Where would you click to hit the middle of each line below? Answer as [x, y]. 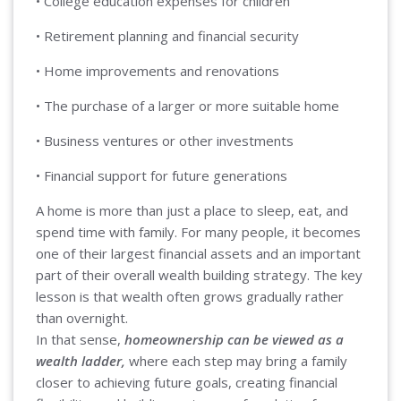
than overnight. [82, 318]
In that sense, [80, 340]
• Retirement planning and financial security [167, 36]
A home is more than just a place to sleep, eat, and [192, 211]
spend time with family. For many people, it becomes [198, 232]
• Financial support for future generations [162, 176]
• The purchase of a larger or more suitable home [188, 106]
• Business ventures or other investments [165, 141]
